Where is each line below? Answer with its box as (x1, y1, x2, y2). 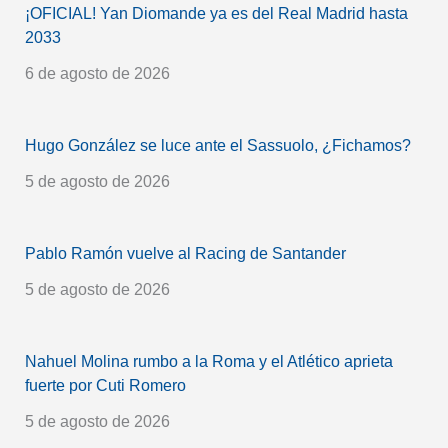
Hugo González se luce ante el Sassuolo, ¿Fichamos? (24, 136, 411, 154)
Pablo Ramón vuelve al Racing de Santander (24, 244, 346, 262)
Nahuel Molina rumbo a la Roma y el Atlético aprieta (24, 352, 393, 370)
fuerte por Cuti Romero (24, 376, 186, 394)
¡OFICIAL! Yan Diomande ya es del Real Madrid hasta (24, 4, 408, 22)
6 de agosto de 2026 (24, 64, 170, 82)
